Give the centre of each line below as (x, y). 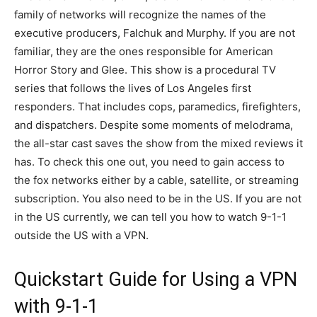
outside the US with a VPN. (81, 235)
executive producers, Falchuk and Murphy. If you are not (155, 33)
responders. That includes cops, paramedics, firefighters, (157, 106)
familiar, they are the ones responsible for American (144, 51)
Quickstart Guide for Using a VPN (156, 279)
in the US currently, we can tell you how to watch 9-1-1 (150, 217)
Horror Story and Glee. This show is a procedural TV (145, 70)
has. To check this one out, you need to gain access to (149, 162)
